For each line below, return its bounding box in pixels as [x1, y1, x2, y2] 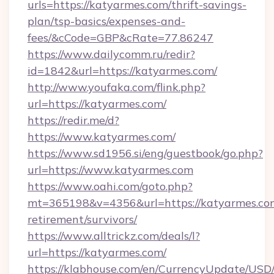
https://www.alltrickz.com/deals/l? [28, 229, 200, 243]
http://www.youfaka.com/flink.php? [28, 80, 206, 94]
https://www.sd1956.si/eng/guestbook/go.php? [28, 146, 263, 160]
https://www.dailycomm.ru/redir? [28, 47, 195, 61]
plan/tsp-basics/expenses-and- [28, 14, 185, 28]
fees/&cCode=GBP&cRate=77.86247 [28, 31, 213, 45]
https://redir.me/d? [28, 113, 119, 127]
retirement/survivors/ [28, 212, 137, 226]
